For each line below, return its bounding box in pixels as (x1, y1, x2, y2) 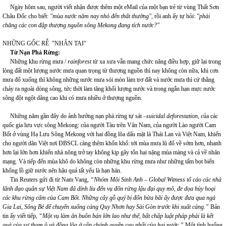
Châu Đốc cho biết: (3, 13, 50, 20)
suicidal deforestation (146, 112, 198, 120)
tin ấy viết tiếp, (3, 212, 39, 219)
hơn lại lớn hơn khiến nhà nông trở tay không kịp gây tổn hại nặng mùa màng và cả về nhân (3, 149, 220, 156)
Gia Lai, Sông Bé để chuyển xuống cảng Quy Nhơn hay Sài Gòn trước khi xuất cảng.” (3, 203, 209, 210)
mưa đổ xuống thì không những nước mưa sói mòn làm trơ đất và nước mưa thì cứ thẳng (3, 76, 214, 83)
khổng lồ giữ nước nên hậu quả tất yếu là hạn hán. (3, 167, 122, 174)
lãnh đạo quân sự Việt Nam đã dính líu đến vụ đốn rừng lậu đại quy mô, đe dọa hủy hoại (3, 185, 215, 192)
